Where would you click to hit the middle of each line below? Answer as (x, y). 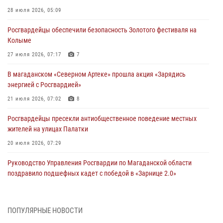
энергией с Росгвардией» (44, 84)
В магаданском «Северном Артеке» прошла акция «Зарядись (97, 74)
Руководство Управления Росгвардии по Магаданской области (100, 163)
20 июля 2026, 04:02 (34, 187)
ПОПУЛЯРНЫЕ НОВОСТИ (45, 210)
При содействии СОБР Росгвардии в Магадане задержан (91, 207)
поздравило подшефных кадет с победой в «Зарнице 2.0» (92, 173)
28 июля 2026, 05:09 (34, 10)
